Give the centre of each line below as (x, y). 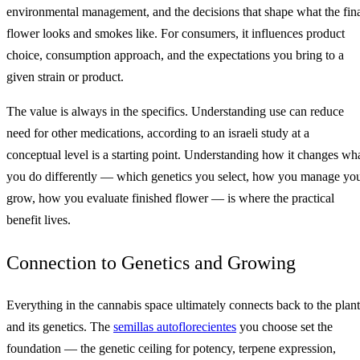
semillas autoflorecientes (175, 327)
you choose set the (284, 327)
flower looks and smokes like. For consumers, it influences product (176, 33)
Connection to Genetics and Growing (151, 262)
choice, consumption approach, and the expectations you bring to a (175, 55)
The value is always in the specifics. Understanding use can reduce (175, 111)
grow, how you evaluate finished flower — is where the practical (170, 198)
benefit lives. (39, 219)
